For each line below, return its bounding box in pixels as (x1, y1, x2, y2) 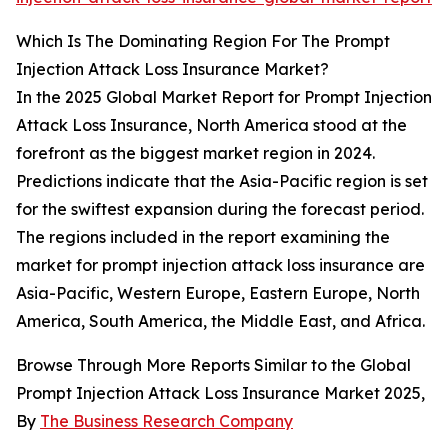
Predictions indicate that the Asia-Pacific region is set (16, 171, 428, 192)
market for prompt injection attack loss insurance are (16, 255, 425, 276)
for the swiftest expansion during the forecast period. (16, 199, 424, 220)
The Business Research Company (40, 411, 293, 432)
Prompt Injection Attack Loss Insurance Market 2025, (16, 383, 425, 404)
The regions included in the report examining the (16, 227, 390, 248)
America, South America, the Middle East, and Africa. (16, 311, 425, 332)
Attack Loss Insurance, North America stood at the (16, 115, 407, 136)
